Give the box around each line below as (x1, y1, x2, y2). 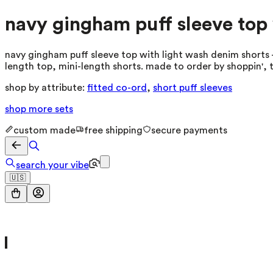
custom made (13, 125, 76, 135)
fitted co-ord (87, 82, 147, 93)
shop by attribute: (5, 82, 85, 93)
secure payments (151, 125, 227, 135)
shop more (5, 104, 55, 114)
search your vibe (16, 160, 89, 170)
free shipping (84, 125, 143, 135)
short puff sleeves (153, 82, 232, 93)
